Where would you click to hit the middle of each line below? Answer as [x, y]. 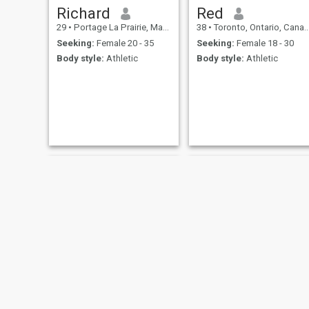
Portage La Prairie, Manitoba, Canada [117, 28]
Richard [83, 13]
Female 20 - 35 [124, 43]
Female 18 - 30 [264, 43]
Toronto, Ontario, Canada [258, 28]
